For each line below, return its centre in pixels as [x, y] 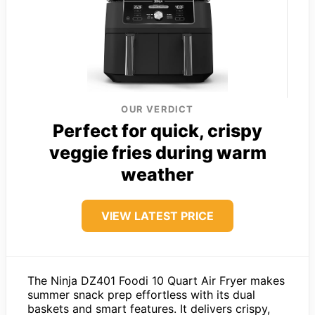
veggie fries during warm [157, 152]
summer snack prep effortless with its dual [141, 294]
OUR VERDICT [157, 109]
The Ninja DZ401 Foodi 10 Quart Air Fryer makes [156, 280]
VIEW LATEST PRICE [157, 216]
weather [157, 174]
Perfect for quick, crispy [157, 130]
